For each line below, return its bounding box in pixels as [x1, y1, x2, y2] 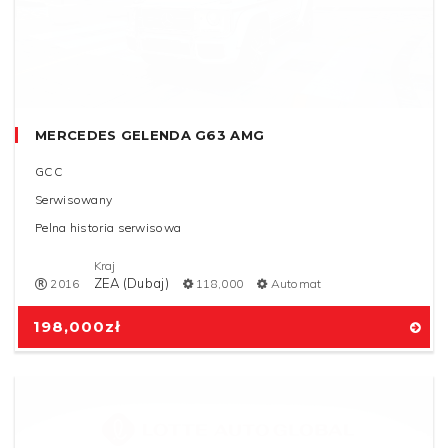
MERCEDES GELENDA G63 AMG [35, 127, 265, 144]
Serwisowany [35, 192, 113, 208]
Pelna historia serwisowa [35, 220, 182, 236]
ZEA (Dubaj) [93, 275, 169, 292]
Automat [270, 276, 322, 292]
